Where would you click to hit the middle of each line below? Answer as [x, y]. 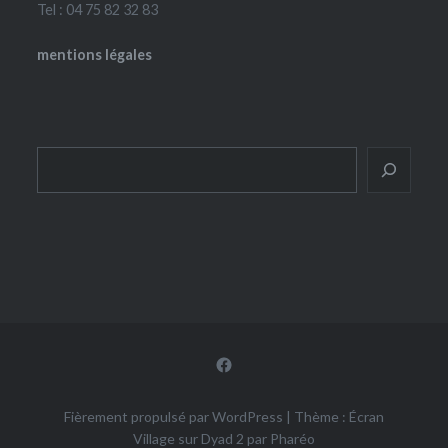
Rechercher [75, 158]
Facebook [253, 361]
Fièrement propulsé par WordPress [173, 417]
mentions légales [95, 54]
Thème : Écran [339, 417]
